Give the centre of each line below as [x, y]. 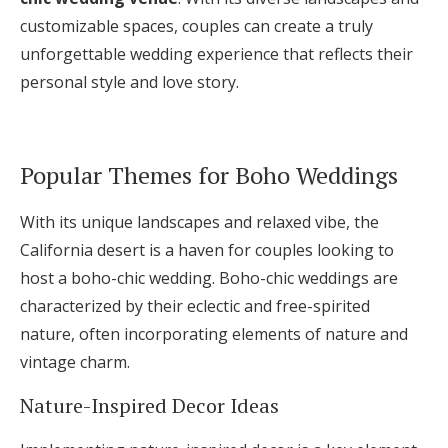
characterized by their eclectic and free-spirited [195, 306]
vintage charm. [75, 362]
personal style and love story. [129, 82]
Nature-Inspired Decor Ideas [149, 406]
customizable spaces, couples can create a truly [196, 26]
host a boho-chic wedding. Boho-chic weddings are [209, 278]
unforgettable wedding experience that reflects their [216, 54]
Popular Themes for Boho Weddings [209, 175]
